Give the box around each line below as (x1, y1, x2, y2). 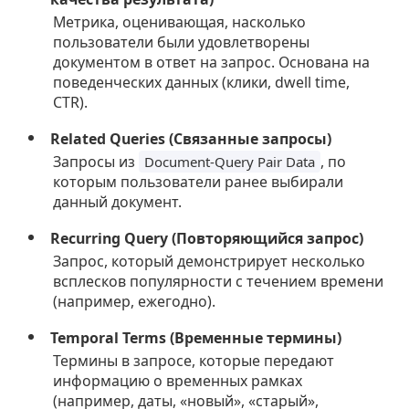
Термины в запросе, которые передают (53, 350, 335, 371)
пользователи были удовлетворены (53, 31, 310, 52)
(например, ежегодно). (53, 290, 216, 311)
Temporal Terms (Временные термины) (50, 327, 342, 348)
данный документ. (53, 191, 183, 212)
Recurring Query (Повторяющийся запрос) (50, 227, 364, 248)
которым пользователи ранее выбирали (53, 171, 344, 192)
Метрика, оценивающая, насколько (53, 11, 307, 32)
